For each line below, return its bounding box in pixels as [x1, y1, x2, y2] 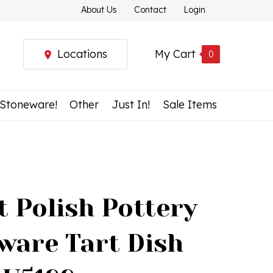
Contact [134, 4, 166, 15]
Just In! [112, 97, 151, 112]
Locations [57, 47, 107, 61]
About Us [81, 4, 117, 15]
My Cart [155, 47, 196, 61]
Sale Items [162, 97, 217, 112]
